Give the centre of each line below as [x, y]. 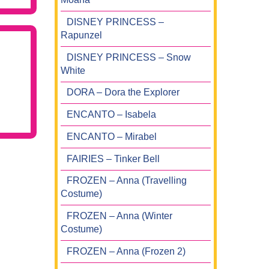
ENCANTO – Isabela [111, 115]
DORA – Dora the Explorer [123, 92]
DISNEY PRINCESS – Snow [129, 57]
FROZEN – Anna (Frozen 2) [126, 251]
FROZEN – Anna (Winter [119, 216]
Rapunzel [81, 35]
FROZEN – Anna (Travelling [127, 181]
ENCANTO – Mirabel [112, 136]
